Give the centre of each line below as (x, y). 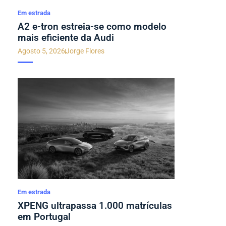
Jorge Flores (85, 51)
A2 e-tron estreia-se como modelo (92, 26)
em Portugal (44, 217)
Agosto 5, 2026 (41, 51)
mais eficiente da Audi (66, 38)
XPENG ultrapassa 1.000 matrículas (95, 206)
